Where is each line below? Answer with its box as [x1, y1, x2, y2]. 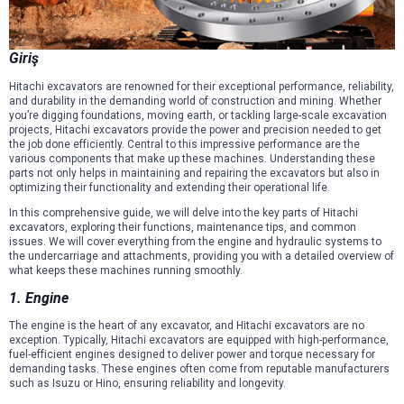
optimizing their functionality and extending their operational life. [9, 180, 330, 194]
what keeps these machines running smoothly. [9, 263, 243, 277]
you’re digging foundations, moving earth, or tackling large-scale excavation [9, 108, 387, 122]
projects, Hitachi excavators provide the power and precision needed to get [9, 123, 381, 136]
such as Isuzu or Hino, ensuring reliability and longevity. [9, 377, 286, 390]
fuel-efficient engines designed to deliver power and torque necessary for [9, 348, 375, 362]
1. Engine [9, 289, 69, 307]
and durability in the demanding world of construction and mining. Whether [9, 94, 381, 107]
